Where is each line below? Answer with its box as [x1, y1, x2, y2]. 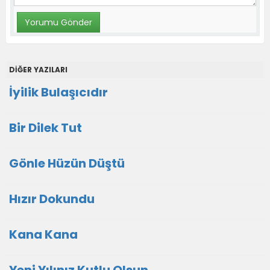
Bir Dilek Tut [9, 119, 82, 137]
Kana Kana [9, 226, 78, 243]
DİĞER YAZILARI [9, 64, 67, 75]
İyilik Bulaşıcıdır [9, 84, 108, 101]
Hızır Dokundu [9, 190, 95, 208]
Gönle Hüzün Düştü [9, 155, 125, 172]
